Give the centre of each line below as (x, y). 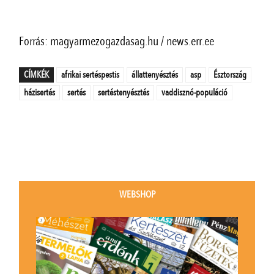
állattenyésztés (155, 74)
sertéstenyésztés (124, 92)
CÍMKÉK (37, 74)
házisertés (40, 92)
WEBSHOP (137, 194)
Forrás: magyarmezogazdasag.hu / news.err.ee (117, 41)
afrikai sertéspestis (91, 74)
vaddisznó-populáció (195, 92)
